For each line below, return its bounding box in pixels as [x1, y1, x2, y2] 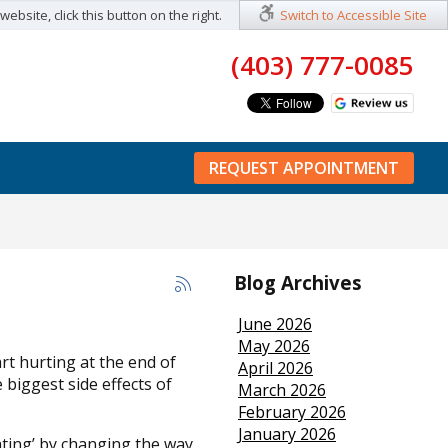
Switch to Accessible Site [280, 6, 427, 24]
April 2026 [237, 357, 313, 380]
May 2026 [237, 335, 310, 358]
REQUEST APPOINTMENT [209, 157, 400, 179]
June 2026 [237, 313, 312, 336]
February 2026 [237, 401, 346, 424]
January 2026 [237, 423, 336, 446]
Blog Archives [233, 269, 362, 295]
